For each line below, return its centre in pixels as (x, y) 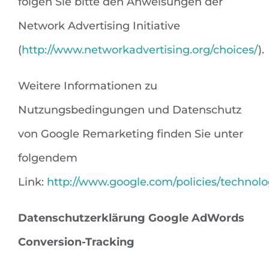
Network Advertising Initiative (99, 26)
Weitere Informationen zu (88, 86)
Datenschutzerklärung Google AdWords (131, 218)
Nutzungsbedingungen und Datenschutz (130, 110)
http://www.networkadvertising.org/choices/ (140, 50)
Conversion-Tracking (76, 242)
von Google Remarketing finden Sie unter (131, 134)
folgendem (48, 158)
